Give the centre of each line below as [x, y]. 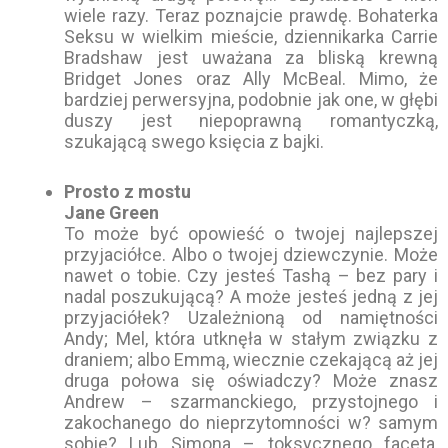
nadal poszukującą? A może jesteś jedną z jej [251, 296]
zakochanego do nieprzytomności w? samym [251, 422]
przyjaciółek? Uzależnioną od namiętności [251, 317]
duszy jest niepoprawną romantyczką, [251, 120]
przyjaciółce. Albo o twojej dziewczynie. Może [251, 254]
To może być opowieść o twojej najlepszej [251, 233]
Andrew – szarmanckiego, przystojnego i [251, 401]
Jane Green [111, 212]
